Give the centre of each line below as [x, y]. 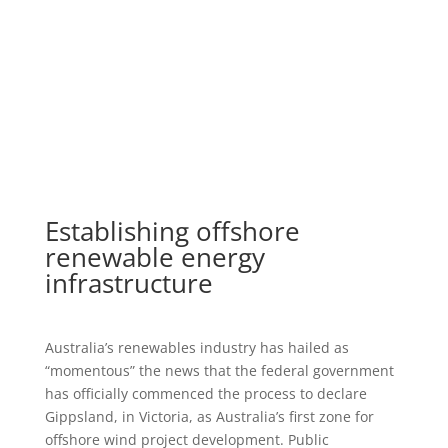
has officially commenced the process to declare [205, 394]
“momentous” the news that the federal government [219, 371]
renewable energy [154, 257]
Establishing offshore [172, 231]
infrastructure [128, 283]
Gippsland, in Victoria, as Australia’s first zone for [209, 417]
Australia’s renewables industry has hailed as [196, 348]
